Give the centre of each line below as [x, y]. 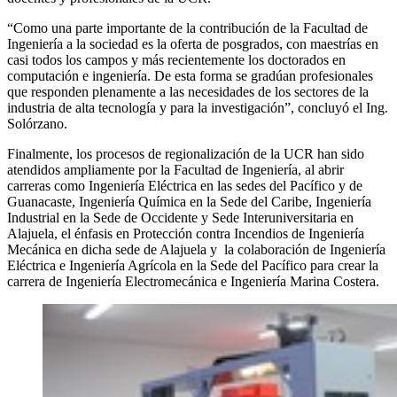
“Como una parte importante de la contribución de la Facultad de [187, 27]
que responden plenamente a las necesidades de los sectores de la [188, 91]
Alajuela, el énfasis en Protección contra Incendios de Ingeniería [186, 233]
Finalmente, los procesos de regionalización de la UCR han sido [186, 153]
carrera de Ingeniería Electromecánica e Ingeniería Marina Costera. [193, 281]
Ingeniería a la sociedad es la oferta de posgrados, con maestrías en [193, 43]
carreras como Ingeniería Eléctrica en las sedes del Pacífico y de [185, 185]
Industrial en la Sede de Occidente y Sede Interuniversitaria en [180, 217]
